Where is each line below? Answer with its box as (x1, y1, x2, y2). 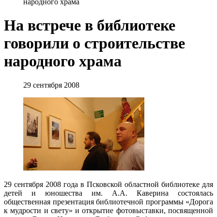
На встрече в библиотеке (4, 16, 175, 34)
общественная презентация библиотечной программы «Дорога (4, 197, 213, 206)
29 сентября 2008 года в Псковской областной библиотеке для (4, 180, 213, 188)
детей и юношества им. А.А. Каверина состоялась (4, 188, 213, 197)
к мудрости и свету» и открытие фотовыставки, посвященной (4, 206, 213, 215)
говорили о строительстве (4, 34, 185, 52)
